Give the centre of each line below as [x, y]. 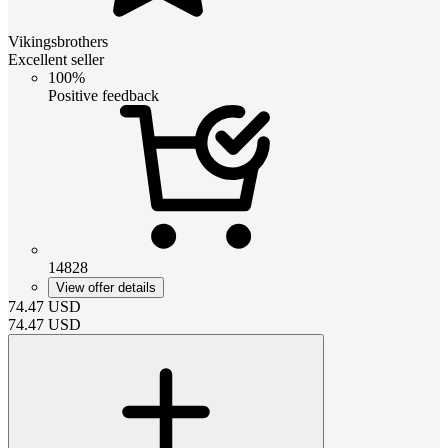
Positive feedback [103, 95]
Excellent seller [56, 59]
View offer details [106, 287]
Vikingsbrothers [58, 41]
